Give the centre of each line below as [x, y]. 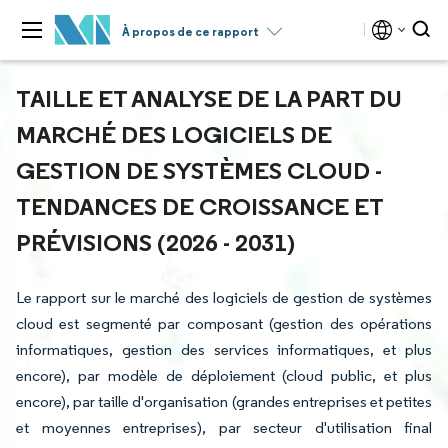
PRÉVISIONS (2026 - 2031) [155, 242]
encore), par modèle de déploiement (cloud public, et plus [224, 375]
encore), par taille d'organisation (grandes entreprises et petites [224, 401]
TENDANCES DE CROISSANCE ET [199, 206]
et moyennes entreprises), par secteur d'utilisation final [224, 427]
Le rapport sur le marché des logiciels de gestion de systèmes [224, 297]
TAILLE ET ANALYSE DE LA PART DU [209, 98]
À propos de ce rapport [190, 31]
